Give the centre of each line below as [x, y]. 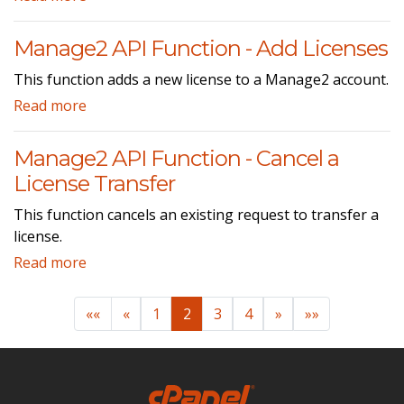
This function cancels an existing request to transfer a [196, 214]
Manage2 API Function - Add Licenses [201, 48]
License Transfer [94, 183]
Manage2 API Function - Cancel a [176, 158]
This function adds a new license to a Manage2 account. [201, 79]
